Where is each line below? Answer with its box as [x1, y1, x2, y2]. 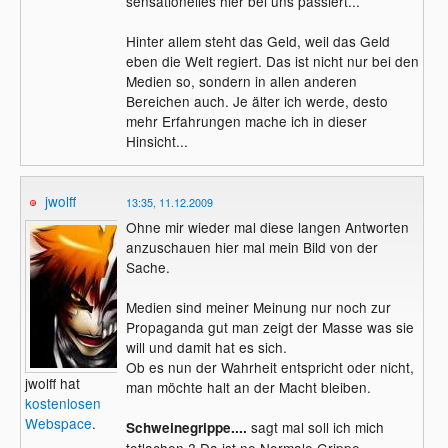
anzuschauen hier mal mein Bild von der [125, 236, 378, 257]
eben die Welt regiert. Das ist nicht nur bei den [125, 50, 419, 71]
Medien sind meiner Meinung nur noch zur [125, 296, 391, 317]
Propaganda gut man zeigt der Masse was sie [125, 316, 414, 337]
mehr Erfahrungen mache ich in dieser [125, 110, 367, 131]
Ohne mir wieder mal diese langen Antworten [125, 216, 409, 237]
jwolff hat [25, 373, 81, 394]
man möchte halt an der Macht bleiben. [125, 376, 371, 397]
